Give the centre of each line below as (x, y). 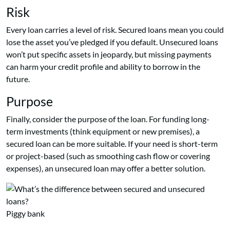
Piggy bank (25, 214)
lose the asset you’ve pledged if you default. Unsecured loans (112, 42)
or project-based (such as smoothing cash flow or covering (108, 156)
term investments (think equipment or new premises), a (103, 131)
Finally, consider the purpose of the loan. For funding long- (108, 119)
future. (18, 79)
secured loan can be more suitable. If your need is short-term (112, 144)
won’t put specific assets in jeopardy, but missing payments (109, 54)
